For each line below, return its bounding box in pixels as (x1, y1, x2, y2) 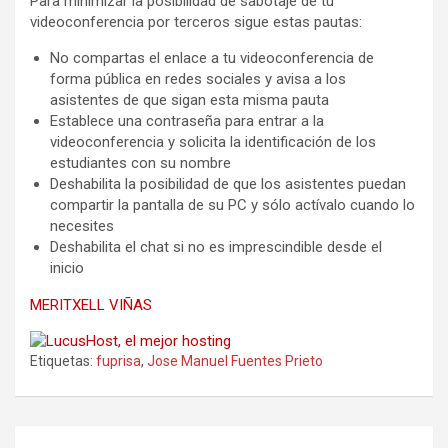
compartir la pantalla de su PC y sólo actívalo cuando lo (50, 195, 415, 214)
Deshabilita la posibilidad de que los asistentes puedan (50, 174, 406, 193)
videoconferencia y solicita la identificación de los (50, 132, 376, 151)
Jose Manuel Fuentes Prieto (147, 352, 323, 369)
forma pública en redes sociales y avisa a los (50, 69, 346, 88)
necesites (50, 216, 114, 235)
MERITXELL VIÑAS (30, 295, 152, 314)
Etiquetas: (30, 352, 93, 369)
